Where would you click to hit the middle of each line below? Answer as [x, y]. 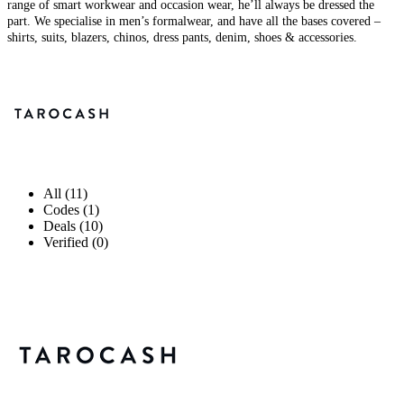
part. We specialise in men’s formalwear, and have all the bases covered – [194, 21]
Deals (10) [73, 225]
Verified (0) [76, 242]
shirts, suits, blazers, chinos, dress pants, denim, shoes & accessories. [182, 37]
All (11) [65, 193]
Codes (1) [71, 209]
